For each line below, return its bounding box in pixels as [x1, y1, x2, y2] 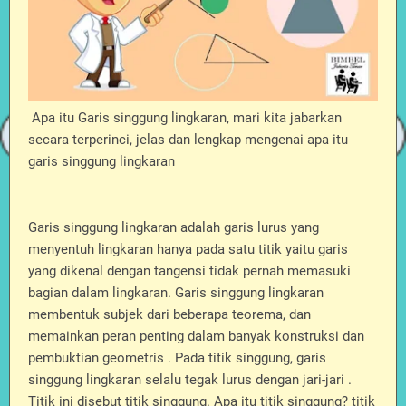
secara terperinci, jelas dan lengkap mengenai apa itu [28, 131, 348, 148]
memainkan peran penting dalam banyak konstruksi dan [28, 328, 364, 344]
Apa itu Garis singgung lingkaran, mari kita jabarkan [28, 110, 342, 126]
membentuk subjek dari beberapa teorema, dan [28, 306, 311, 323]
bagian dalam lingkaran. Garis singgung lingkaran [28, 285, 324, 301]
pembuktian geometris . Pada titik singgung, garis [28, 350, 326, 366]
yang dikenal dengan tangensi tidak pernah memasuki [28, 263, 351, 279]
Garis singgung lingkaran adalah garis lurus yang [28, 219, 319, 236]
